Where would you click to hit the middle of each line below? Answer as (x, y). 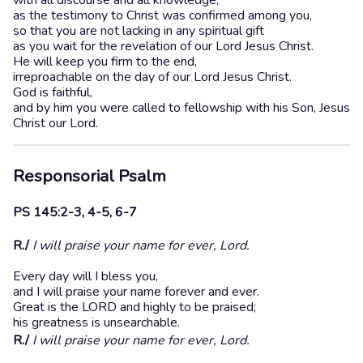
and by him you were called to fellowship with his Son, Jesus (181, 108)
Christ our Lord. (56, 124)
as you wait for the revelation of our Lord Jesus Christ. (163, 47)
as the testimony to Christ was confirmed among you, (162, 16)
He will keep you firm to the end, (105, 62)
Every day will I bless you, (85, 277)
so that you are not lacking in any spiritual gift (139, 31)
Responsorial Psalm (90, 175)
